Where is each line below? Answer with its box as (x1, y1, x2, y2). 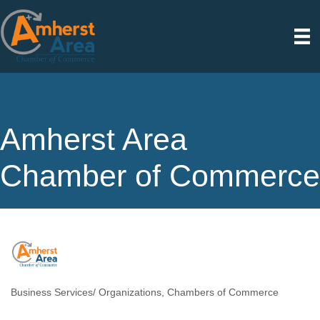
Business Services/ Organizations (11, 287, 161, 298)
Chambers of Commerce (167, 287, 279, 298)
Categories (10, 295, 72, 309)
